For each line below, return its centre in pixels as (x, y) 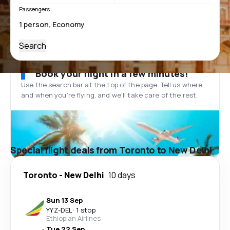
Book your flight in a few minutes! (112, 73)
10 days (122, 175)
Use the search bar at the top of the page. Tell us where (112, 85)
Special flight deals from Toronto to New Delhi (111, 150)
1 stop (85, 210)
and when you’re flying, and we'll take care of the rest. (110, 95)
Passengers (34, 9)
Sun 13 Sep (64, 200)
